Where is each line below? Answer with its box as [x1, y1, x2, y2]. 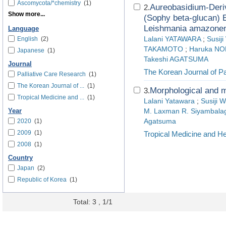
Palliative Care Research [17, 71, 86, 78]
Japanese [17, 47, 44, 54]
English [17, 35, 38, 42]
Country [8, 154, 33, 161]
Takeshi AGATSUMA [144, 55, 208, 63]
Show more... [8, 11, 45, 18]
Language [8, 25, 39, 32]
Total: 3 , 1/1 [73, 198, 112, 206]
